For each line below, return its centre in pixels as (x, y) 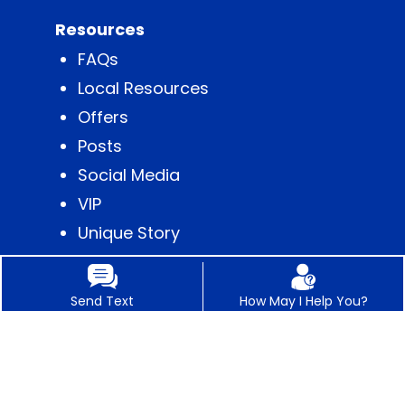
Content (110, 261)
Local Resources (143, 88)
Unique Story (128, 232)
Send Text (102, 301)
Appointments (135, 349)
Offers (103, 117)
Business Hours (138, 378)
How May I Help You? (303, 301)
